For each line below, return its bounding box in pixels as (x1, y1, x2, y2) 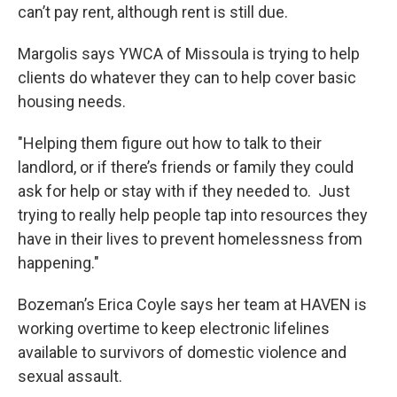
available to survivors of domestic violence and (18, 343, 346, 362)
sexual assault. (18, 367, 122, 385)
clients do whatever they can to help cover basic (18, 68, 356, 87)
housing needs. (18, 92, 126, 111)
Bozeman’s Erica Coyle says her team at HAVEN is (18, 295, 367, 314)
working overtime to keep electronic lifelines (18, 319, 330, 338)
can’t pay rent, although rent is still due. (18, 3, 288, 21)
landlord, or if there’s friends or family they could (18, 158, 354, 176)
